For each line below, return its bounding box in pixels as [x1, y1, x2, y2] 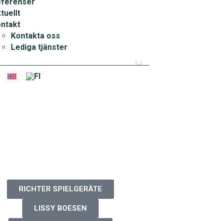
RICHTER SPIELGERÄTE [18, 184, 102, 193]
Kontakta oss [10, 31, 60, 40]
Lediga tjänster [10, 42, 68, 52]
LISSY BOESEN [34, 203, 87, 213]
